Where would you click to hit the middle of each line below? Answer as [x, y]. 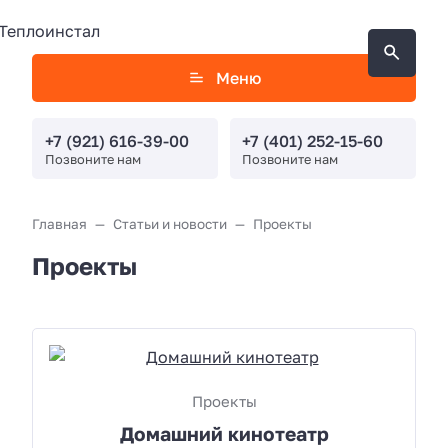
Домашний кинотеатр [224, 433]
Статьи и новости [170, 224]
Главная [59, 224]
